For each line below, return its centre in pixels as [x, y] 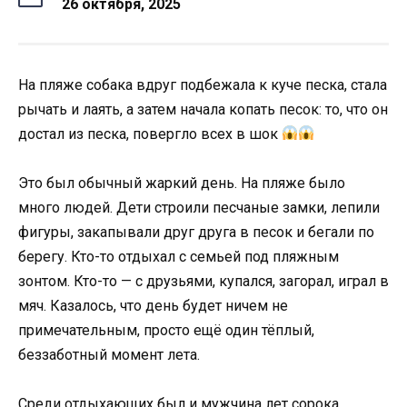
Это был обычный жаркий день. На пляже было [182, 184]
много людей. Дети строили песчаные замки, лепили [199, 208]
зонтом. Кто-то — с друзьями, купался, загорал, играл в [203, 282]
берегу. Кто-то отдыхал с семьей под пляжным [179, 257]
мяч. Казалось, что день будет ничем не [153, 306]
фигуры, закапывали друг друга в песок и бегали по [196, 233]
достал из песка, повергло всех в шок [150, 134]
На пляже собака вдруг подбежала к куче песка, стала [203, 84]
